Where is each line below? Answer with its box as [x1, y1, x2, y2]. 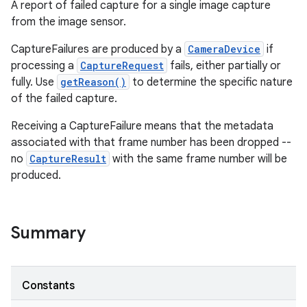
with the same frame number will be [110, 152, 287, 166]
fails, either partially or [167, 59, 281, 73]
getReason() [60, 75, 126, 88]
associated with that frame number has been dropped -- [11, 136, 291, 149]
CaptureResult [29, 152, 106, 165]
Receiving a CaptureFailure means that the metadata [11, 119, 273, 133]
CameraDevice [188, 42, 260, 56]
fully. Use [11, 75, 57, 89]
